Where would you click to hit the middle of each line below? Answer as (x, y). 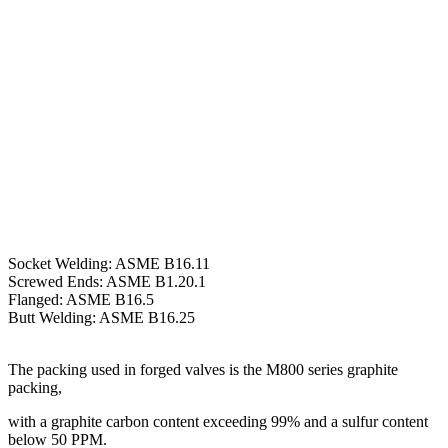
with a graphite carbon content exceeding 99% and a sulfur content (218, 422)
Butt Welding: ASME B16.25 (101, 318)
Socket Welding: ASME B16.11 (109, 264)
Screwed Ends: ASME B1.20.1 (107, 282)
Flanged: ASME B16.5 (81, 300)
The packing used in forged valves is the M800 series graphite (203, 370)
